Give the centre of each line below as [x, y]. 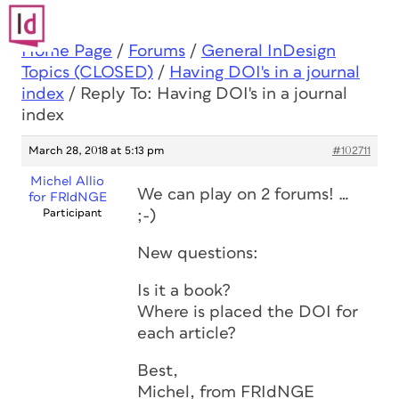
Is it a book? [184, 291]
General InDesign [269, 51]
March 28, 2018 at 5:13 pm [96, 151]
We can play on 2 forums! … [243, 195]
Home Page [67, 51]
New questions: [198, 253]
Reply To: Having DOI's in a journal [214, 94]
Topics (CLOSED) [87, 73]
